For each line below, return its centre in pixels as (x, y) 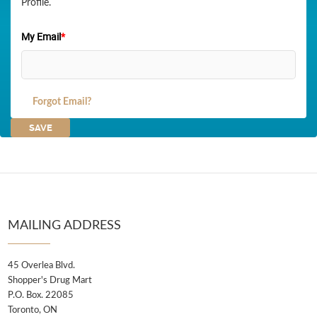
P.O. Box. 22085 (41, 295)
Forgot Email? (62, 102)
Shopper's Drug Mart (50, 281)
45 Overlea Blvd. (41, 266)
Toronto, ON (33, 310)
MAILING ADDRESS (64, 226)
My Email (41, 36)
